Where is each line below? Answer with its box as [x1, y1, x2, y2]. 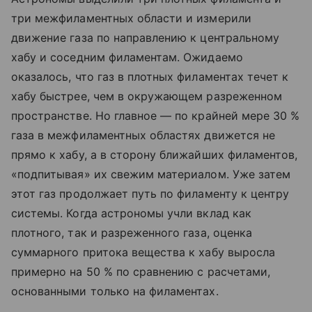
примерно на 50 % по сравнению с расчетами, [11, 265, 271, 279]
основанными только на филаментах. [11, 284, 222, 299]
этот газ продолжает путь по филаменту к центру [11, 187, 290, 201]
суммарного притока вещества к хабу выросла [11, 245, 276, 260]
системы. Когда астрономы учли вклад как [11, 206, 251, 221]
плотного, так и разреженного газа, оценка [11, 226, 252, 240]
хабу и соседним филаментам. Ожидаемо [11, 50, 243, 65]
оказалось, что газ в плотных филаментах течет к [11, 70, 289, 84]
